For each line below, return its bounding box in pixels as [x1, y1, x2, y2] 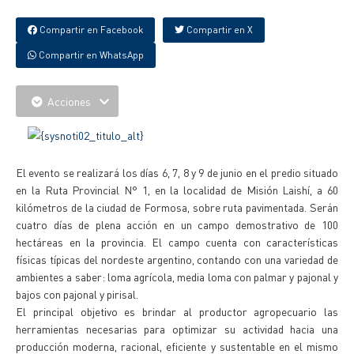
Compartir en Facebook [37, 24, 143, 36]
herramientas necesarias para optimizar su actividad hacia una [16, 322, 338, 336]
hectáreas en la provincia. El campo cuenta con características [16, 235, 338, 249]
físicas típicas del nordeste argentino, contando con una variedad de [16, 252, 338, 266]
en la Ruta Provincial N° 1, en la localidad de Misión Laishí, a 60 [16, 183, 338, 197]
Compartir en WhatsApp [36, 49, 144, 61]
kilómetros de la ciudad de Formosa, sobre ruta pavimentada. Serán [16, 200, 338, 214]
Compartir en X [184, 24, 253, 36]
